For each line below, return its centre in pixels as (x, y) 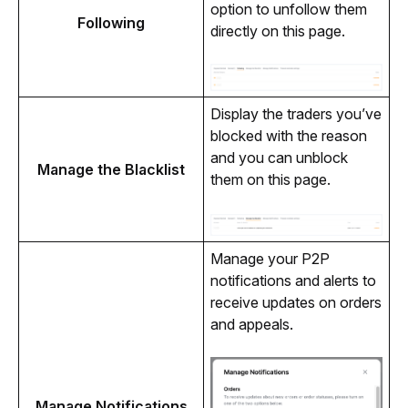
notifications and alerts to (293, 281)
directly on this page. (277, 31)
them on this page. (270, 180)
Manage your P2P (270, 259)
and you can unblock (279, 158)
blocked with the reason (288, 136)
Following (111, 23)
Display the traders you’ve (296, 114)
